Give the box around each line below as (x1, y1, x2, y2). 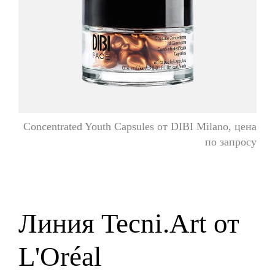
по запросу (205, 136, 257, 149)
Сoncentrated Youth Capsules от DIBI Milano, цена (23, 120, 257, 133)
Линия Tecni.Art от (18, 208, 239, 239)
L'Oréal (18, 241, 102, 273)
